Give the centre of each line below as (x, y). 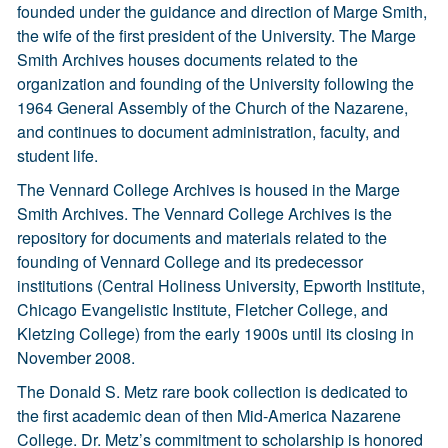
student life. (57, 155)
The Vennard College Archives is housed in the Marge (208, 189)
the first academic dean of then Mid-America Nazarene (209, 415)
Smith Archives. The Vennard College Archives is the (204, 213)
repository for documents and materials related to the (202, 237)
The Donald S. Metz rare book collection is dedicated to (212, 391)
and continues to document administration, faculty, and (208, 131)
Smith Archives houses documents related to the (187, 59)
